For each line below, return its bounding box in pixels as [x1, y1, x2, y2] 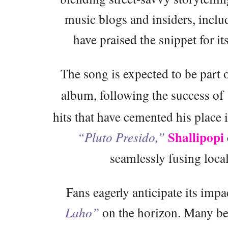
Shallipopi [167, 127, 227, 147]
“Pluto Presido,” [77, 128, 165, 146]
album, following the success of [61, 85, 226, 103]
